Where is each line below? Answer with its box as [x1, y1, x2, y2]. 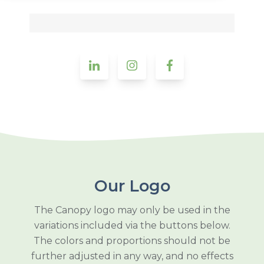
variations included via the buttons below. [34, 219, 230, 231]
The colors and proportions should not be [34, 235, 230, 246]
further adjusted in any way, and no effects [31, 250, 233, 262]
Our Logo [94, 176, 170, 196]
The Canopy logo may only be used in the [34, 204, 230, 216]
